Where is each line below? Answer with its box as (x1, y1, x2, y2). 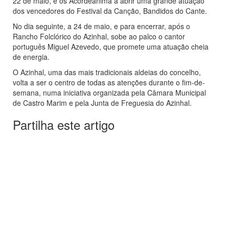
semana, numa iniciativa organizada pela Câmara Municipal (13, 87, 206, 98)
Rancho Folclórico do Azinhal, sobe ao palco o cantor (13, 31, 185, 42)
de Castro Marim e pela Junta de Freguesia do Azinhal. (13, 98, 192, 108)
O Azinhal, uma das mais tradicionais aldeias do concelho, (13, 67, 201, 78)
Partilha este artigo (13, 116, 114, 134)
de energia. (13, 52, 50, 62)
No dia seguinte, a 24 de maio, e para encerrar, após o (13, 21, 190, 32)
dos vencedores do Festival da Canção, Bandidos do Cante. (13, 6, 207, 16)
